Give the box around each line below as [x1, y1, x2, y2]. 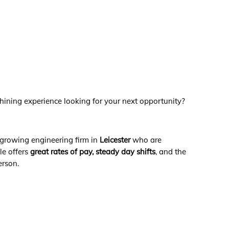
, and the [155, 146, 187, 156]
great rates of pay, [30, 146, 96, 156]
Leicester [100, 134, 131, 145]
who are [130, 134, 162, 145]
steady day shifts [96, 146, 156, 156]
